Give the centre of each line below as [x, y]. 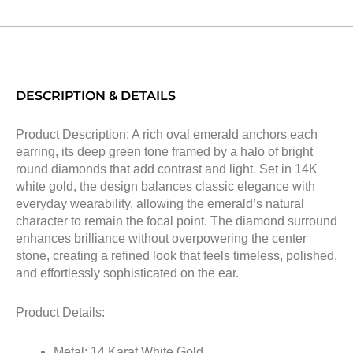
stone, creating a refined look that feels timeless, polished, [176, 255]
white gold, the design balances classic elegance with [165, 186]
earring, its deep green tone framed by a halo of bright [164, 151]
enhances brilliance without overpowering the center [161, 238]
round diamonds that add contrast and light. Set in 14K [167, 169]
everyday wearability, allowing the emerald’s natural [160, 203]
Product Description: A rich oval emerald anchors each [167, 134]
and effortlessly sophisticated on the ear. [127, 273]
